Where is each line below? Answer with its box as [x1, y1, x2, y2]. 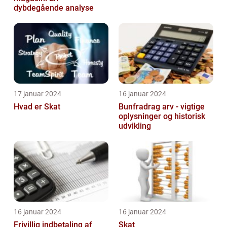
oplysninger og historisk [119, 111, 205, 121]
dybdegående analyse [14, 3, 94, 13]
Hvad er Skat [14, 101, 60, 111]
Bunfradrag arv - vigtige [119, 101, 205, 111]
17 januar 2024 [14, 89, 61, 98]
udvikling [119, 121, 151, 131]
